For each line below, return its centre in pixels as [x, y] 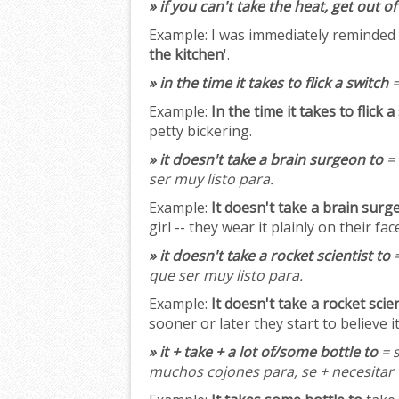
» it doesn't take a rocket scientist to [269, 256]
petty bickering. [200, 131]
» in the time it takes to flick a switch [269, 83]
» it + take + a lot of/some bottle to [263, 352]
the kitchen [186, 55]
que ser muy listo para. [226, 276]
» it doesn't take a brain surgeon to [266, 160]
